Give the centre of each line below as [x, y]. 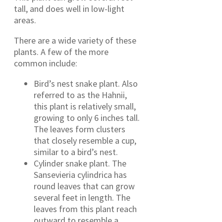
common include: [46, 63]
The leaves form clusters [80, 129]
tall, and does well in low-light [69, 8]
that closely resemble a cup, [85, 140]
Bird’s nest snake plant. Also [86, 83]
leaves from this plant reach [85, 209]
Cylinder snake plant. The [80, 163]
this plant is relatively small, [85, 106]
